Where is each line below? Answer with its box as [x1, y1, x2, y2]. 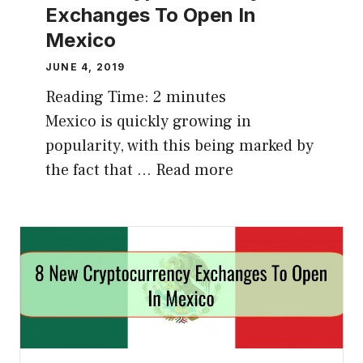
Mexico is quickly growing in [45, 111, 251, 132]
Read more [156, 160, 233, 181]
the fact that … [45, 160, 156, 181]
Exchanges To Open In [45, 3, 256, 27]
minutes [166, 87, 226, 108]
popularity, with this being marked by [45, 135, 314, 156]
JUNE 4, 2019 [45, 61, 126, 73]
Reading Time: [45, 87, 153, 108]
